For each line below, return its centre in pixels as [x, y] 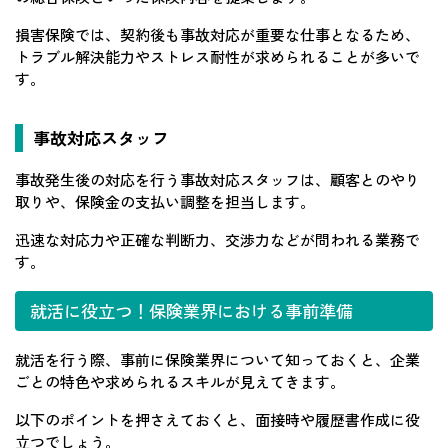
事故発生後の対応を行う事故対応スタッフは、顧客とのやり [217, 179]
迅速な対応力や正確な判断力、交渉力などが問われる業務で [217, 239]
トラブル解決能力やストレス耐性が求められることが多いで [217, 56]
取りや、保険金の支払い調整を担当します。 [165, 201]
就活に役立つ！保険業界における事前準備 [191, 310]
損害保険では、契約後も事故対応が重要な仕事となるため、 [217, 34]
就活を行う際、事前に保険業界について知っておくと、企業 [217, 359]
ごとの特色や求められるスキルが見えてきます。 [180, 381]
